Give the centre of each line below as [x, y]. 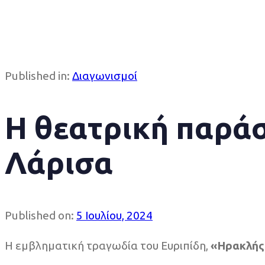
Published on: [39, 216]
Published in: [37, 75]
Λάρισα [59, 162]
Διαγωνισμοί [105, 75]
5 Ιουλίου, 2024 [114, 216]
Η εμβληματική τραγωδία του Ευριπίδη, [108, 246]
